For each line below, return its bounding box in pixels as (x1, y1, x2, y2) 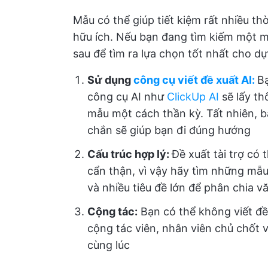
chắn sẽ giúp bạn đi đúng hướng (87, 124, 251, 136)
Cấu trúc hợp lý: (87, 148, 172, 160)
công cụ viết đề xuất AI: (133, 74, 255, 86)
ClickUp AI (167, 90, 219, 103)
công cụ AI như (87, 90, 167, 103)
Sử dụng (87, 74, 133, 86)
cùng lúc (87, 239, 130, 251)
